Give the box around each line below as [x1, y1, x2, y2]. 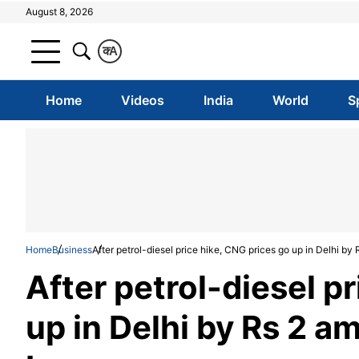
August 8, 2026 [26, 6, 93, 18]
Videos [120, 92, 164, 108]
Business [52, 244, 92, 256]
